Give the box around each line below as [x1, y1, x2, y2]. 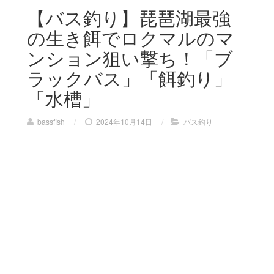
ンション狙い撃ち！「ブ [27, 46, 233, 69]
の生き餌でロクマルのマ [27, 26, 234, 49]
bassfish [37, 116, 65, 127]
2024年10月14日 [94, 116, 154, 127]
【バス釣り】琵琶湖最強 [27, 6, 231, 29]
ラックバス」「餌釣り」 [27, 67, 232, 89]
